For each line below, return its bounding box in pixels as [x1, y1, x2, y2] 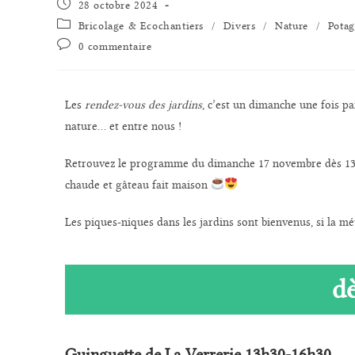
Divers [223, 18, 256, 32]
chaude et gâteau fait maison [65, 177, 211, 192]
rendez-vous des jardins [85, 97, 202, 112]
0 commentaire [78, 39, 152, 52]
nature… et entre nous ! [65, 119, 181, 133]
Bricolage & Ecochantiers [78, 18, 204, 32]
